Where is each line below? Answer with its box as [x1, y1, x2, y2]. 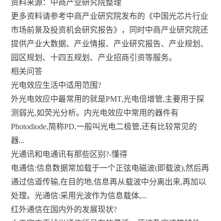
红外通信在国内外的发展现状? [11, 205, 117, 214]
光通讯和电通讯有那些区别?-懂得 [11, 150, 128, 158]
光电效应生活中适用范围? [11, 81, 102, 89]
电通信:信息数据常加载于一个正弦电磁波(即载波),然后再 [11, 164, 210, 172]
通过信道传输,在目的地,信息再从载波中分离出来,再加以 [11, 178, 207, 186]
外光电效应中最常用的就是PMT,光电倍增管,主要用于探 [11, 95, 205, 103]
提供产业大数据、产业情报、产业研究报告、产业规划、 [11, 39, 209, 48]
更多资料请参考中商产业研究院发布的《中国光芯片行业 [11, 12, 209, 20]
